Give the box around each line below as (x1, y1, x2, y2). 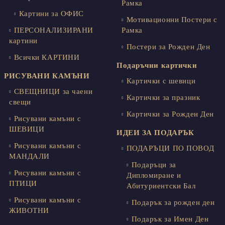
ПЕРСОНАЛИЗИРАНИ (14, 26, 93, 35)
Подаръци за (131, 161, 176, 169)
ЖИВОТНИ (9, 206, 49, 215)
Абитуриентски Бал (127, 182, 196, 190)
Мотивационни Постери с (126, 16, 217, 24)
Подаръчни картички (117, 61, 197, 70)
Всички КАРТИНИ (14, 53, 80, 62)
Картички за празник (126, 93, 200, 102)
